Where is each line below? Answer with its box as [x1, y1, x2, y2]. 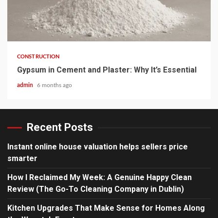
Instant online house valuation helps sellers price [7, 142, 188, 152]
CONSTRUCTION [17, 54, 60, 60]
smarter [7, 154, 37, 163]
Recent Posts [27, 121, 93, 134]
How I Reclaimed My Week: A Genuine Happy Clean [7, 173, 192, 182]
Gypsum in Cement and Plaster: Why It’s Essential [17, 65, 197, 75]
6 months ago [37, 82, 72, 89]
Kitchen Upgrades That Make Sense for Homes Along [7, 203, 205, 213]
